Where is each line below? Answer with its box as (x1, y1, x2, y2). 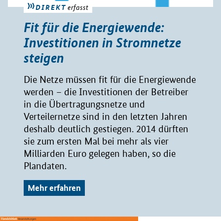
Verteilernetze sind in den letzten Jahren (24, 111, 187, 123)
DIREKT (36, 2, 66, 12)
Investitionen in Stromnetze (24, 35, 181, 51)
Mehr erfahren (28, 182, 81, 194)
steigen (24, 50, 64, 67)
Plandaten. (24, 160, 67, 172)
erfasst (66, 2, 88, 12)
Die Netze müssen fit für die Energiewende (24, 74, 196, 86)
